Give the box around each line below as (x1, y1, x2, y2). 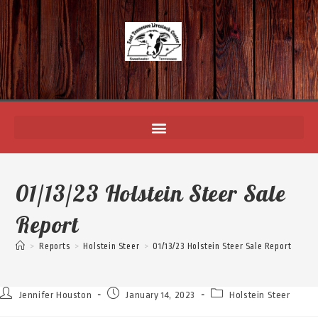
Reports (39, 241, 70, 251)
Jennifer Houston (18, 290, 92, 300)
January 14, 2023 (126, 290, 196, 300)
